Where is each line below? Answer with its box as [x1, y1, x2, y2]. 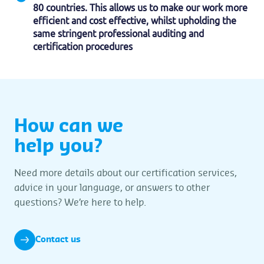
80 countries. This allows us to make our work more [33, 2, 247, 13]
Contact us [35, 235, 81, 244]
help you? [14, 137, 103, 156]
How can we [14, 117, 123, 136]
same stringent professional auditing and [33, 28, 204, 39]
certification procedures [33, 41, 133, 52]
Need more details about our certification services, [14, 168, 237, 178]
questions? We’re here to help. [14, 197, 146, 207]
